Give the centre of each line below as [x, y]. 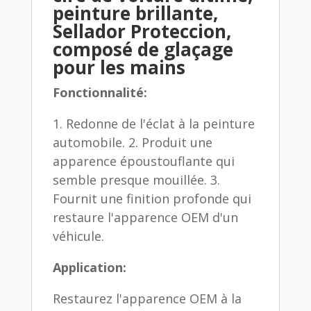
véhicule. [78, 236]
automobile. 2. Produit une [132, 142]
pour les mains [119, 67]
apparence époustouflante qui [143, 161]
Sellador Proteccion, [142, 31]
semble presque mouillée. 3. [136, 179]
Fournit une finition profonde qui [152, 198]
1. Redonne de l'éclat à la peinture [153, 123]
